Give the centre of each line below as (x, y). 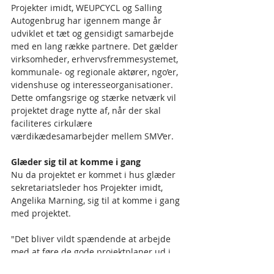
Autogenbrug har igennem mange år (87, 21)
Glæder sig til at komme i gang (76, 162)
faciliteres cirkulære (53, 124)
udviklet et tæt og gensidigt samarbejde (94, 34)
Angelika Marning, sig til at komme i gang (97, 201)
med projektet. (41, 213)
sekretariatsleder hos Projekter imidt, (88, 188)
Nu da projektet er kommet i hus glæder (94, 175)
